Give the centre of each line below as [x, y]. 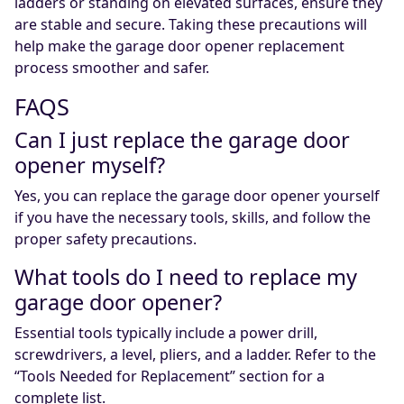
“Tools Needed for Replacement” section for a [170, 376]
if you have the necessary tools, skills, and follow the [193, 218]
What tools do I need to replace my [186, 277]
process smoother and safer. [112, 68]
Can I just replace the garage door [182, 140]
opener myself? [90, 165]
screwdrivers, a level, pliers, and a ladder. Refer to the [195, 355]
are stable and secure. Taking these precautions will [191, 25]
